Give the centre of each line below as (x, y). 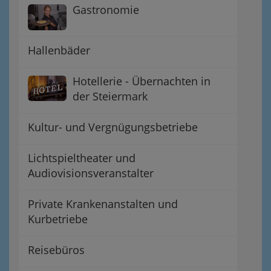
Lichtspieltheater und (82, 158)
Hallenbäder (59, 50)
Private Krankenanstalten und (103, 204)
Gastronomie (106, 10)
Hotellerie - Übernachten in (142, 81)
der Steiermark (110, 96)
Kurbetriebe (58, 219)
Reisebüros (56, 250)
